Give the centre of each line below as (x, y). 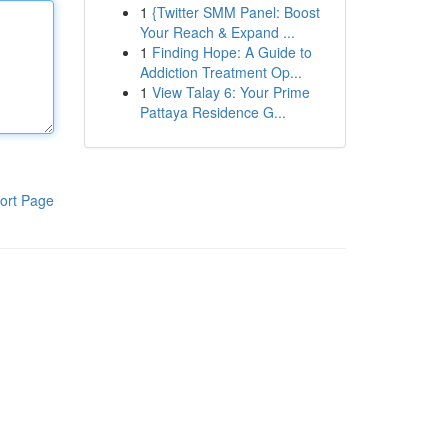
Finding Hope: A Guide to (231, 52)
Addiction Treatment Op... (220, 72)
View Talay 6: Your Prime (230, 92)
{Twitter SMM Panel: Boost (235, 12)
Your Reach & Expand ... (217, 32)
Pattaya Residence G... (212, 112)
